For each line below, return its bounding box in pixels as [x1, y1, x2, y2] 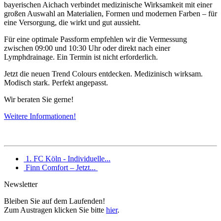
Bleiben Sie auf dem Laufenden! [4, 197, 105, 206]
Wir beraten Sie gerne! [4, 95, 74, 104]
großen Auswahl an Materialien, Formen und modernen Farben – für [4, 9, 217, 18]
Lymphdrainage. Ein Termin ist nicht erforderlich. [4, 53, 158, 62]
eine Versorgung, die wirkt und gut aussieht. [4, 18, 141, 27]
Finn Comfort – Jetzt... [24, 163, 98, 172]
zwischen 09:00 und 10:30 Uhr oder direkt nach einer [4, 44, 170, 53]
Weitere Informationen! [4, 112, 76, 121]
